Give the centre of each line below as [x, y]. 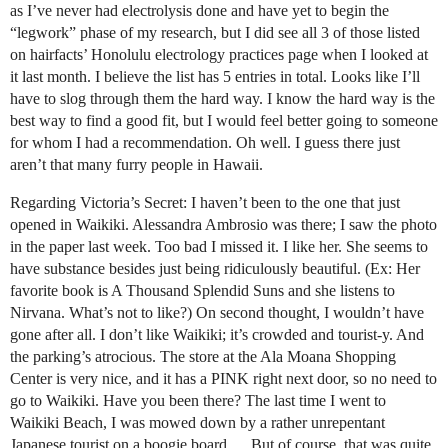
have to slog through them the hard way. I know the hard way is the [222, 98]
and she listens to [341, 290]
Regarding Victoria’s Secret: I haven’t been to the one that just [205, 202]
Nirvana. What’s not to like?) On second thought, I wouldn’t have [217, 312]
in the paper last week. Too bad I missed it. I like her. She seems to [219, 246]
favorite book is [60, 290]
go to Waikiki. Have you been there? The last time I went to [198, 400]
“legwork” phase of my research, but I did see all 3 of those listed [215, 32]
